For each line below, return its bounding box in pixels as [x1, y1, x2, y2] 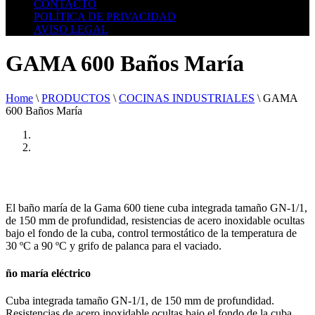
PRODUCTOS [41, 91, 110, 104]
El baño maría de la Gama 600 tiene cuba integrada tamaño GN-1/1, [6, 201, 307, 214]
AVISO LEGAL [34, 23, 108, 35]
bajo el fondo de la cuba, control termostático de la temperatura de [6, 226, 297, 239]
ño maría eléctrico [6, 267, 91, 280]
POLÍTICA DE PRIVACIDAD [34, 11, 176, 22]
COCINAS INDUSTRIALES [119, 91, 255, 104]
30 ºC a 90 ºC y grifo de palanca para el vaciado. [6, 239, 221, 252]
